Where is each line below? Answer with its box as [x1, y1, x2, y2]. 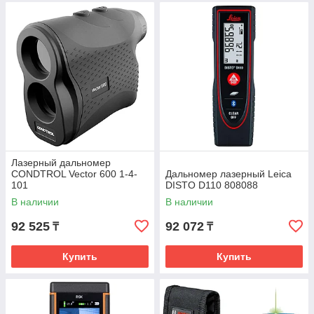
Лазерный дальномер [11, 157, 111, 168]
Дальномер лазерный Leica [165, 168, 292, 179]
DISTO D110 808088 [165, 179, 258, 191]
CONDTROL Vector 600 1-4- [11, 168, 137, 179]
